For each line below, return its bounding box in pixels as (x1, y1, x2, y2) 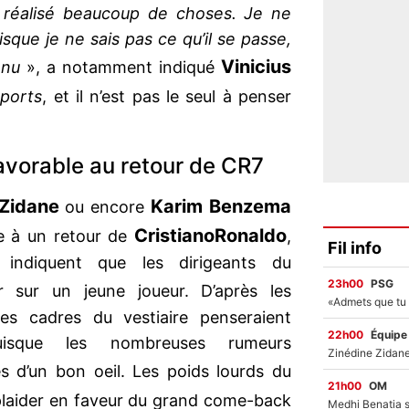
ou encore (58, 197, 152, 217)
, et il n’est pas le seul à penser (42, 87, 292, 107)
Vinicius (214, 56, 292, 79)
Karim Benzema (151, 195, 291, 218)
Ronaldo (215, 225, 287, 247)
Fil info (328, 237, 382, 257)
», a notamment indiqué (26, 58, 215, 78)
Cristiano (134, 225, 215, 247)
